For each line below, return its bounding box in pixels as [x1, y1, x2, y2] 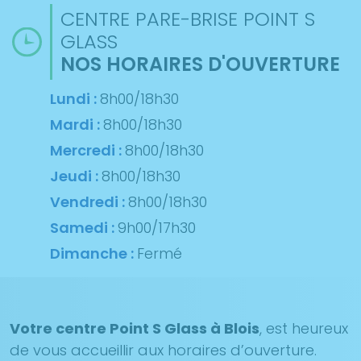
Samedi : [50, 217, 118, 238]
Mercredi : [50, 139, 125, 160]
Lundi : [50, 88, 100, 109]
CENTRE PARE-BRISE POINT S [60, 5, 315, 32]
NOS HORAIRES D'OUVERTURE [60, 50, 340, 77]
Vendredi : [50, 191, 128, 212]
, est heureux [259, 317, 348, 338]
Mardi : [50, 114, 103, 135]
